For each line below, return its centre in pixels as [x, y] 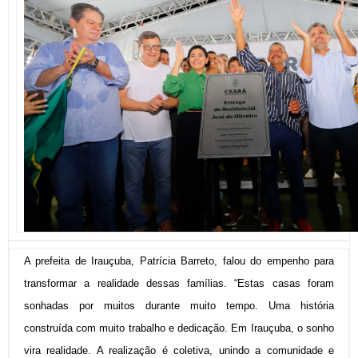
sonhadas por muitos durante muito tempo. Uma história [179, 305]
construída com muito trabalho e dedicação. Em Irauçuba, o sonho [179, 328]
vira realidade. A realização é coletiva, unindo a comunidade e [179, 350]
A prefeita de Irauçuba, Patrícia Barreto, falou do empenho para [179, 261]
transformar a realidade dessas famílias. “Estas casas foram [179, 283]
